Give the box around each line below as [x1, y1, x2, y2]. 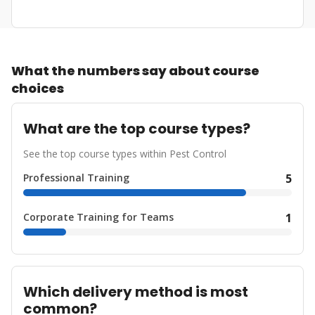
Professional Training [23, 171, 129, 184]
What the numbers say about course [11, 62, 259, 79]
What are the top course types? [23, 119, 250, 139]
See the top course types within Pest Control [23, 147, 226, 160]
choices [11, 79, 64, 97]
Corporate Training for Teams [23, 210, 174, 224]
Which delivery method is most [23, 282, 248, 302]
